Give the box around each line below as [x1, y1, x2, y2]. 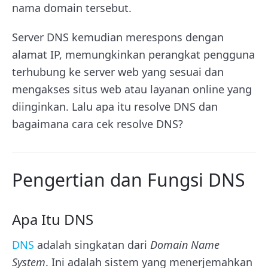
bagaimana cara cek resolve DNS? [12, 117, 186, 131]
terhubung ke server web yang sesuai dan [12, 65, 224, 79]
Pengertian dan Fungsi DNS [12, 167, 245, 192]
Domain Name [150, 237, 220, 252]
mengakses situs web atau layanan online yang [12, 82, 252, 96]
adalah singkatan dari [34, 237, 150, 252]
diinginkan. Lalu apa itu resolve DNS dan [12, 99, 218, 114]
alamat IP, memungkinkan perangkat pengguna [12, 47, 255, 62]
